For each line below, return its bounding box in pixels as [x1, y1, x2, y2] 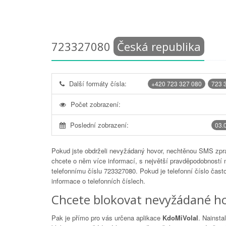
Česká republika [117, 39, 201, 54]
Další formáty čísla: [69, 79, 127, 88]
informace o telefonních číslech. [51, 176, 145, 186]
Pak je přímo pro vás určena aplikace [51, 213, 162, 222]
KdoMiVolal [162, 213, 198, 222]
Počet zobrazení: [71, 99, 121, 109]
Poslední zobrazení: [70, 120, 129, 130]
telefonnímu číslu [51, 166, 104, 176]
